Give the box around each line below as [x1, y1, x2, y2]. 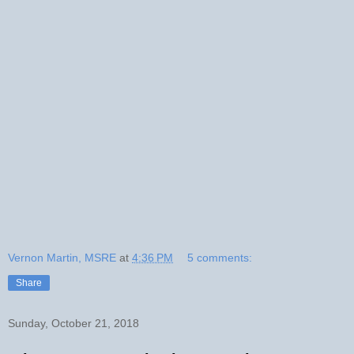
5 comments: [187, 250, 253, 264]
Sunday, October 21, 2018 [8, 316, 139, 330]
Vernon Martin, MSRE [8, 250, 116, 264]
